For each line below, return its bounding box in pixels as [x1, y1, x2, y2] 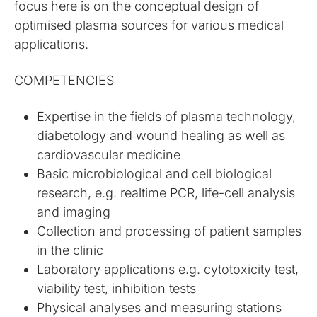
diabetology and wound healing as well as [37, 128, 286, 143]
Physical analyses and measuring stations [37, 300, 282, 315]
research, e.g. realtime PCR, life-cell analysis [37, 185, 296, 200]
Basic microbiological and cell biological [37, 166, 272, 181]
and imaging [37, 204, 111, 219]
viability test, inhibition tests [37, 281, 197, 296]
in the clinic [37, 243, 104, 258]
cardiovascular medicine [37, 147, 181, 162]
